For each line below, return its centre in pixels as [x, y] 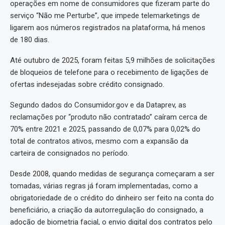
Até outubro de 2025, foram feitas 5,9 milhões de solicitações [113, 60]
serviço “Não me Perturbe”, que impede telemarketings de [105, 15]
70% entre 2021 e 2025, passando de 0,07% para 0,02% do [105, 129]
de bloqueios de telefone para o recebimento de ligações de [109, 72]
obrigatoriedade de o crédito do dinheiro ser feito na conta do [112, 198]
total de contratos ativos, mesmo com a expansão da [99, 141]
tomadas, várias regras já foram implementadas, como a [104, 186]
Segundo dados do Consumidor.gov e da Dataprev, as [98, 105]
